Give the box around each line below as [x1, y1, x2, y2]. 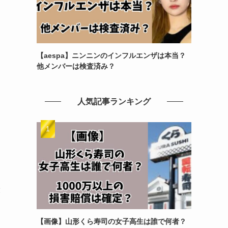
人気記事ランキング [77, 97, 151, 106]
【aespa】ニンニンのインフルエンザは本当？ [37, 51, 186, 60]
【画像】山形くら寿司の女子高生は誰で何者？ [37, 217, 186, 225]
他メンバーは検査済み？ [37, 62, 115, 70]
